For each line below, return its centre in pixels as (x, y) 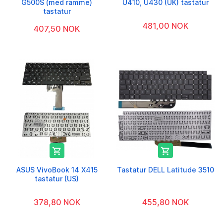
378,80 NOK (57, 202)
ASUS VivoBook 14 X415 (57, 169)
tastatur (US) (57, 178)
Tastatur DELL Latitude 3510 (165, 169)
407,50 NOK (57, 28)
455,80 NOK (165, 202)
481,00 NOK (165, 26)
